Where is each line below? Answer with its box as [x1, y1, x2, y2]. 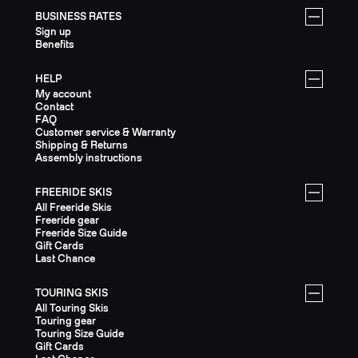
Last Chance [35, 253, 95, 265]
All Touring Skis [35, 302, 109, 315]
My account [35, 88, 91, 101]
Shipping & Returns [35, 139, 128, 152]
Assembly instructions [35, 152, 142, 165]
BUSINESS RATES [35, 10, 121, 23]
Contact [35, 101, 74, 113]
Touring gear [35, 315, 96, 328]
